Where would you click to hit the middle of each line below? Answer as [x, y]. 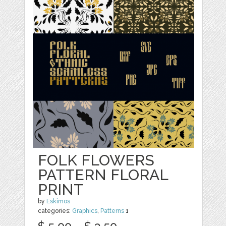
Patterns [112, 211]
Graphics [85, 211]
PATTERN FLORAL [103, 175]
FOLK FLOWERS [96, 160]
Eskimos [59, 201]
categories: [55, 211]
